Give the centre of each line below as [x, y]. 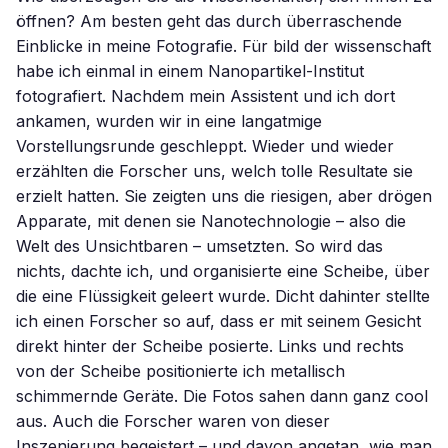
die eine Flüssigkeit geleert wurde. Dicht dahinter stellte [223, 296]
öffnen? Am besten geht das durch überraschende [209, 21]
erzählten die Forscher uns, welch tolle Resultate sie [214, 171]
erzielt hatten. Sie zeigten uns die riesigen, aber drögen [224, 196]
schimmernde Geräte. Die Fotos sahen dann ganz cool [222, 396]
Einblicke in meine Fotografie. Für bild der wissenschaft [223, 46]
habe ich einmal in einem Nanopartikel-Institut [190, 71]
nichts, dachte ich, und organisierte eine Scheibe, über [223, 271]
